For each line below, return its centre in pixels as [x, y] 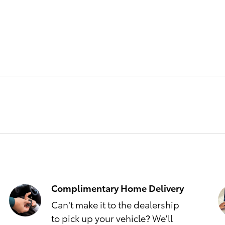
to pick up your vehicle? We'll [112, 217]
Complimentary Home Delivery [118, 187]
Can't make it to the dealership [115, 204]
